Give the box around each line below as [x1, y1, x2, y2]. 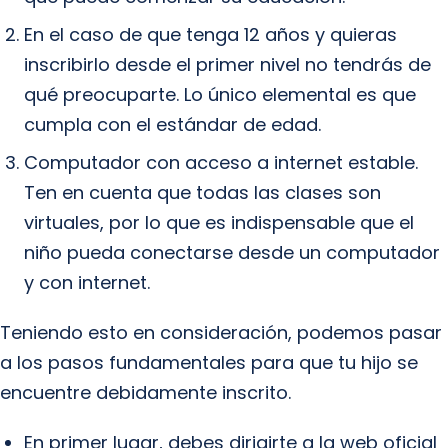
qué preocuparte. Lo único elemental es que [24, 82, 416, 107]
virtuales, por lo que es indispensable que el [24, 210, 414, 235]
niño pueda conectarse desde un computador [24, 240, 440, 265]
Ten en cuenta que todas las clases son [24, 180, 381, 205]
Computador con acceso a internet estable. [24, 150, 418, 175]
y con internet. [24, 270, 150, 295]
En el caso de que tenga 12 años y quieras [24, 22, 397, 47]
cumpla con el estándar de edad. [24, 112, 321, 137]
